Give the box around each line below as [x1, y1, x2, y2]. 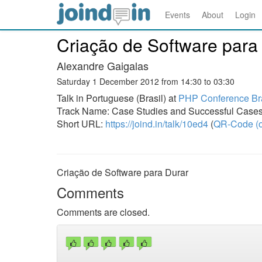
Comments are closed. [57, 205, 150, 219]
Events [165, 9, 190, 20]
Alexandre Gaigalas [57, 58, 149, 73]
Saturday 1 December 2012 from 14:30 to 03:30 [57, 75, 235, 87]
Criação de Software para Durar [57, 166, 188, 179]
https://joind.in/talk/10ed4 [105, 117, 208, 130]
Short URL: [57, 117, 105, 130]
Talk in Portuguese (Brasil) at [57, 91, 178, 105]
